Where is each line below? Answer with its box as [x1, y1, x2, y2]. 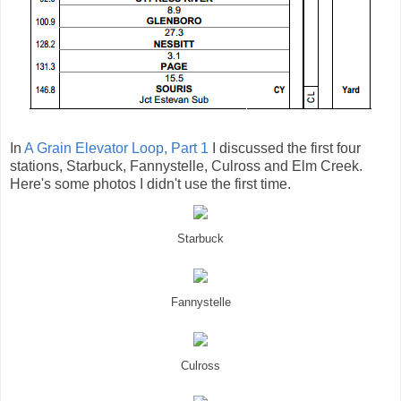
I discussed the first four [209, 140, 361, 156]
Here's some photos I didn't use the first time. [10, 175, 291, 192]
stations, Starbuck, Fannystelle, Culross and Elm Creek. [10, 158, 363, 174]
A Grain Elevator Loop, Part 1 [24, 140, 209, 156]
